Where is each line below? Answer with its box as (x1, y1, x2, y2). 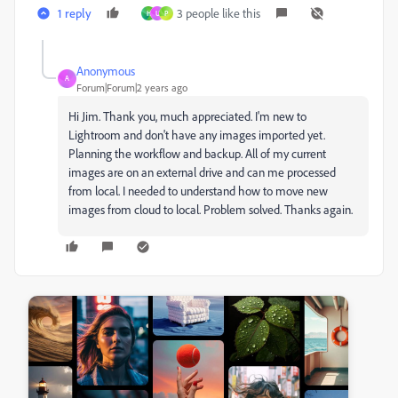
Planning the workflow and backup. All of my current (68, 145, 326, 161)
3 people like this (177, 4, 260, 20)
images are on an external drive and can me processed (68, 163, 336, 179)
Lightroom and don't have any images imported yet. (68, 126, 325, 142)
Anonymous (76, 62, 135, 78)
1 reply (58, 4, 92, 20)
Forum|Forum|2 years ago (76, 80, 187, 94)
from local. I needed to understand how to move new (68, 182, 328, 198)
